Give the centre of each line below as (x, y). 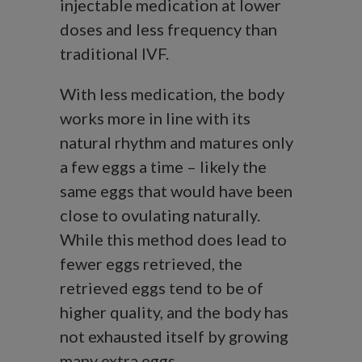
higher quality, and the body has (174, 312)
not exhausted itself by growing (174, 337)
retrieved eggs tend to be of (162, 288)
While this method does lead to (173, 240)
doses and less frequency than (168, 29)
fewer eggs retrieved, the (151, 264)
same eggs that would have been (176, 191)
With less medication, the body (172, 94)
